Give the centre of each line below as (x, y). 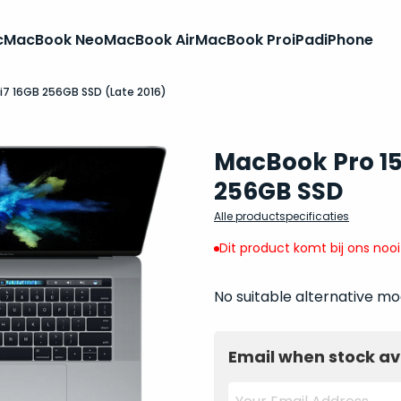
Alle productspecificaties (281, 216)
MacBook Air (150, 40)
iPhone (349, 40)
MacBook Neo (54, 40)
